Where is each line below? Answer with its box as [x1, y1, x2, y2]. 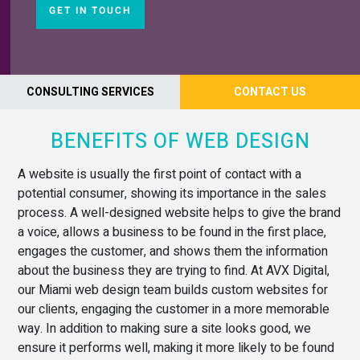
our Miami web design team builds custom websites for [18, 280, 329, 300]
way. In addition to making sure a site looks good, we [18, 318, 312, 338]
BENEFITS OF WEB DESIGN [50, 126, 310, 157]
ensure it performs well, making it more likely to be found [18, 337, 335, 358]
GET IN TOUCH [48, 3, 132, 18]
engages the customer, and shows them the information [18, 241, 329, 261]
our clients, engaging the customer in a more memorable [18, 299, 330, 319]
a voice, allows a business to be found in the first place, [18, 222, 327, 242]
